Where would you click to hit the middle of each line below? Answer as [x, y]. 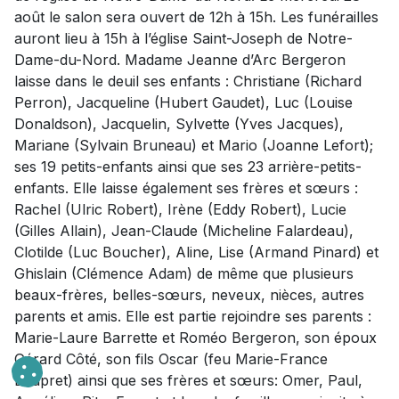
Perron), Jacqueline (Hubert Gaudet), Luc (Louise [183, 103]
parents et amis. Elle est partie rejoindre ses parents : [193, 317]
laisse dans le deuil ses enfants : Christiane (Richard [188, 81]
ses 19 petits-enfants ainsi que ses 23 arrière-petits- [188, 167]
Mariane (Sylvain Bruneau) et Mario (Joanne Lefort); [194, 146]
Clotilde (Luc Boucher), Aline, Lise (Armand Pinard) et [196, 252]
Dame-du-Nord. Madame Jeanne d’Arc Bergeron [180, 60]
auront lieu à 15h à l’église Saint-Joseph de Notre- [183, 39]
